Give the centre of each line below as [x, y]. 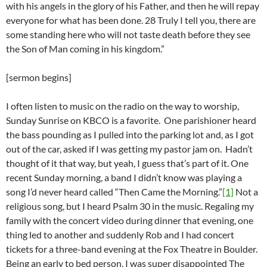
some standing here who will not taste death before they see [128, 35]
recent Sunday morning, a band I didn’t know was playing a [124, 178]
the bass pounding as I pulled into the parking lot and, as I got [130, 135]
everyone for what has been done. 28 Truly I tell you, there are [131, 20]
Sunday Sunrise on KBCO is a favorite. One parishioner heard [131, 120]
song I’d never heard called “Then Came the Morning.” [114, 192]
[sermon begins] [39, 77]
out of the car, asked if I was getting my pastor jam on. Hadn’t [129, 149]
